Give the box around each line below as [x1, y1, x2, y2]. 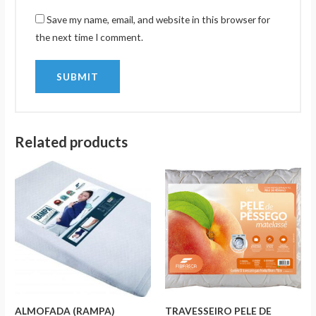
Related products [15, 133, 128, 150]
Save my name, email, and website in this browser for [47, 13, 271, 26]
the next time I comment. [35, 31, 144, 44]
